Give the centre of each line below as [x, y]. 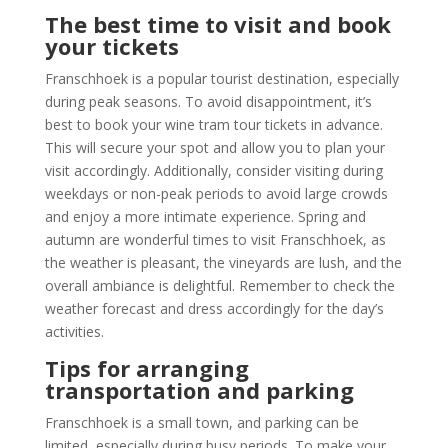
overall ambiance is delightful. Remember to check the [219, 285]
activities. [74, 331]
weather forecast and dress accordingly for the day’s [214, 308]
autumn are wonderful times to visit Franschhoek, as [215, 239]
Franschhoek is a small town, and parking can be [201, 422]
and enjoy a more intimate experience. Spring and [205, 216]
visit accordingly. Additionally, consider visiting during [213, 170]
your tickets [111, 45]
